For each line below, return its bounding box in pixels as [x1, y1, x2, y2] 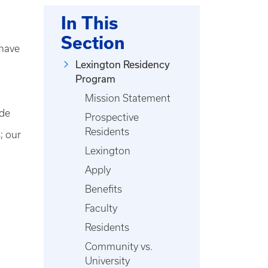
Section [61, 33, 125, 53]
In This [61, 13, 118, 33]
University [85, 255, 130, 266]
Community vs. [85, 241, 153, 252]
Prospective [85, 112, 139, 123]
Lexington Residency [75, 59, 170, 70]
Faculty [85, 203, 117, 214]
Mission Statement [85, 93, 170, 103]
